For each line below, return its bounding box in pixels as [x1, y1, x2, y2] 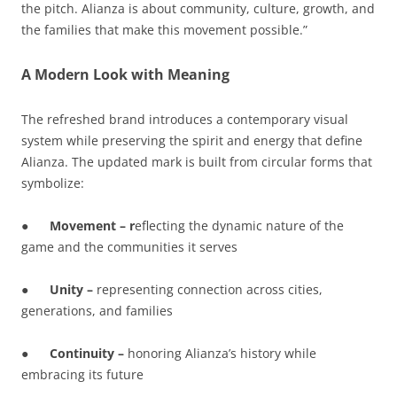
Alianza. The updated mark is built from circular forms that [21, 152, 372, 170]
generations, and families [21, 301, 173, 319]
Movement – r [50, 216, 135, 234]
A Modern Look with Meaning [21, 64, 230, 84]
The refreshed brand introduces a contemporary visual [21, 110, 348, 128]
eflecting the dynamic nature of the [135, 216, 344, 234]
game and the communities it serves [21, 237, 237, 255]
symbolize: [21, 174, 84, 191]
